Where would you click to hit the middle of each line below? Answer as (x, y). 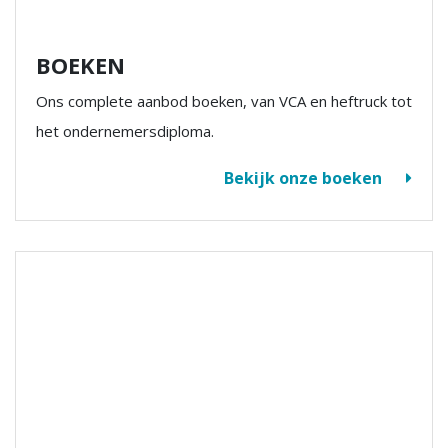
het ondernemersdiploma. (125, 131)
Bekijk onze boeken (305, 178)
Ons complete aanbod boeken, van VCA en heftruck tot (224, 101)
